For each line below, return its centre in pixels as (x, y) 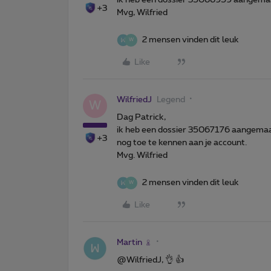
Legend (171, 100)
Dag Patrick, (141, 117)
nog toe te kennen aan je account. (182, 142)
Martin (129, 242)
